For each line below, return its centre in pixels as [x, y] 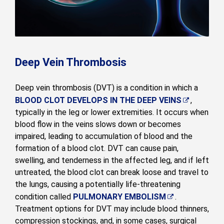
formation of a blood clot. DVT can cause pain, [97, 148]
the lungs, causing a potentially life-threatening [98, 184]
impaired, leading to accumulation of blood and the [104, 136]
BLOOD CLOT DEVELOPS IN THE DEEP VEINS [98, 100]
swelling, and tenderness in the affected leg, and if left [112, 160]
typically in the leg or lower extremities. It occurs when [112, 112]
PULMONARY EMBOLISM [119, 196]
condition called [44, 196]
